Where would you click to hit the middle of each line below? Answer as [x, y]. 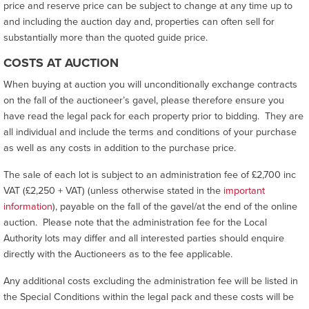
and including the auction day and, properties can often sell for [139, 21]
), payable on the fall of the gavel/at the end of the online [175, 206]
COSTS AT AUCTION [61, 63]
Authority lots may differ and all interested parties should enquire [144, 238]
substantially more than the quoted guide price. [106, 37]
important [244, 190]
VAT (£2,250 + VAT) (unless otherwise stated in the [113, 190]
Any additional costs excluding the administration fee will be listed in [151, 281]
